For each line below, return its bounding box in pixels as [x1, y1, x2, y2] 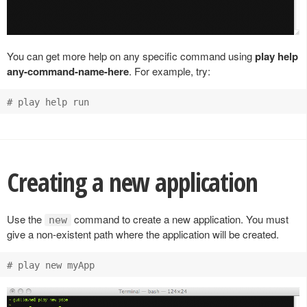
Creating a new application [7, 164, 258, 199]
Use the [7, 211, 45, 226]
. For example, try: [129, 63, 210, 78]
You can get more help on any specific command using [7, 48, 255, 63]
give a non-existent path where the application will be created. [7, 226, 279, 241]
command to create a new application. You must [71, 211, 288, 226]
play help [255, 48, 298, 64]
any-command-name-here [7, 63, 129, 79]
